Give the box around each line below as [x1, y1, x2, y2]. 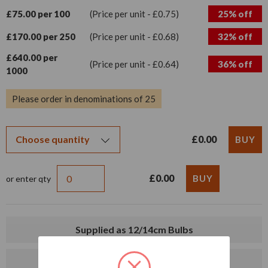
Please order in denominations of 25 [12, 93, 156, 104]
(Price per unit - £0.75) [90, 8, 179, 19]
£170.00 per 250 [6, 31, 75, 42]
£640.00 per [6, 51, 57, 63]
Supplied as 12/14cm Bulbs [80, 223, 193, 235]
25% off [218, 8, 252, 19]
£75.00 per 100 [6, 8, 70, 19]
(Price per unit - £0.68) [90, 31, 179, 42]
